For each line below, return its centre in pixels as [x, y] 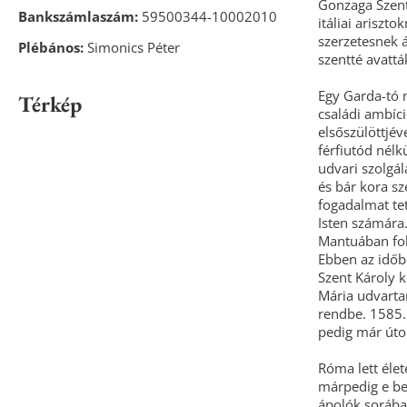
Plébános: [53, 47]
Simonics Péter [134, 47]
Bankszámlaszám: [78, 16]
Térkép [50, 104]
